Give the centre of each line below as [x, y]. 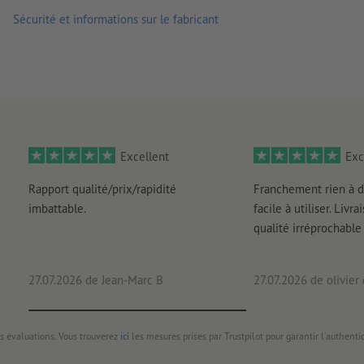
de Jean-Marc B [122, 280]
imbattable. [57, 209]
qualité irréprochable [307, 228]
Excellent [145, 157]
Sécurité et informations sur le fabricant [116, 19]
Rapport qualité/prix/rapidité [102, 189]
